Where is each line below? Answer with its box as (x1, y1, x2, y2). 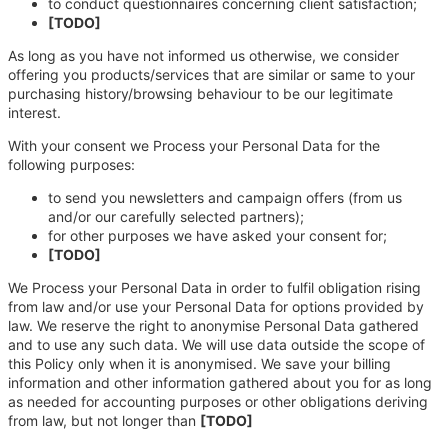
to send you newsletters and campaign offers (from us (48, 188, 402, 206)
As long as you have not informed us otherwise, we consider (8, 46, 399, 64)
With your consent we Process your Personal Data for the (8, 136, 380, 154)
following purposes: (8, 155, 135, 173)
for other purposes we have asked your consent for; (48, 226, 387, 244)
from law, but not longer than (8, 411, 200, 429)
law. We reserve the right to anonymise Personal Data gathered (8, 316, 419, 334)
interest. (8, 103, 61, 121)
